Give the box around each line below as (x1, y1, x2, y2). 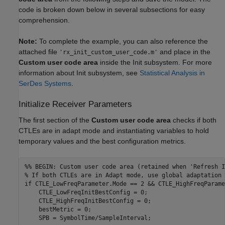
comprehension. (19, 16, 70, 25)
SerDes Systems (19, 79, 71, 88)
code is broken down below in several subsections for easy (19, 6, 205, 14)
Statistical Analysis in (140, 69, 205, 77)
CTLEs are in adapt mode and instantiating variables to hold (19, 126, 209, 135)
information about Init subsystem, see (19, 69, 140, 77)
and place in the (158, 48, 210, 56)
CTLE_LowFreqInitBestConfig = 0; (24, 189, 151, 196)
